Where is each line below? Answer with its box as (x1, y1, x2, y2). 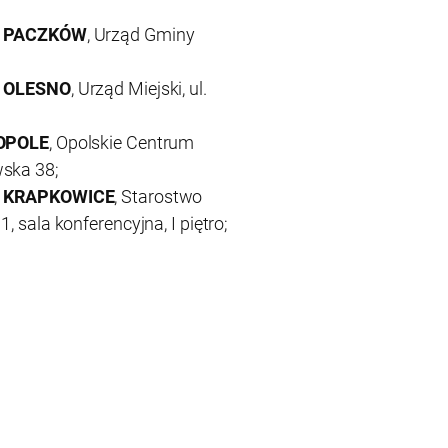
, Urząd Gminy (86, 24, 195, 46)
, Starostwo (114, 186, 203, 208)
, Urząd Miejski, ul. (70, 78, 207, 100)
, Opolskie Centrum (49, 132, 195, 154)
